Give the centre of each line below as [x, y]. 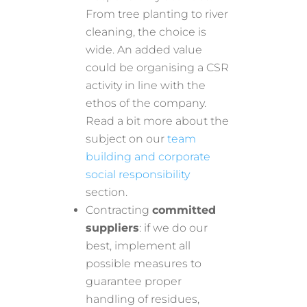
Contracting [119, 210]
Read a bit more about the [158, 121]
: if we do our [174, 228]
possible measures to [144, 263]
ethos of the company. [146, 103]
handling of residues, [143, 299]
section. [107, 192]
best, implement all [138, 245]
